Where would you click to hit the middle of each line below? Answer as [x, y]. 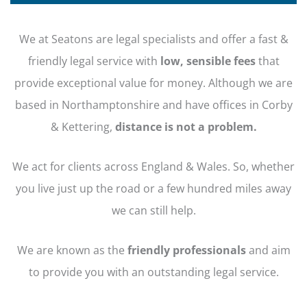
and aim [268, 250]
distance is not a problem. [186, 126]
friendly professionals [186, 250]
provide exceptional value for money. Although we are [153, 82]
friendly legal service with [94, 60]
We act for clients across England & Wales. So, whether [153, 167]
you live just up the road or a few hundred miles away [153, 188]
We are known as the [72, 250]
